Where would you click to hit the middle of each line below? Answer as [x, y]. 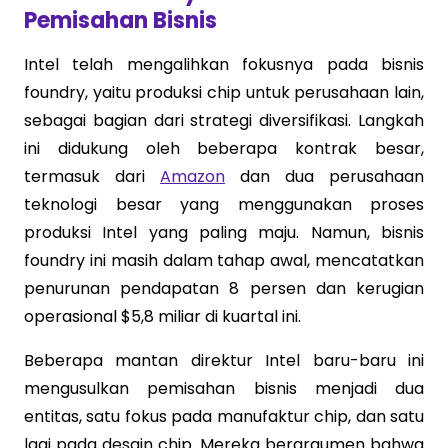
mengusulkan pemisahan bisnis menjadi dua [224, 388]
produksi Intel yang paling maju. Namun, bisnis [224, 232]
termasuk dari [92, 176]
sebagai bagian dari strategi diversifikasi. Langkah [224, 120]
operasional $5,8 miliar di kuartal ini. [162, 316]
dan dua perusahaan [324, 176]
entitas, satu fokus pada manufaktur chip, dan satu [224, 416]
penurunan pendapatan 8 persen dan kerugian [224, 288]
